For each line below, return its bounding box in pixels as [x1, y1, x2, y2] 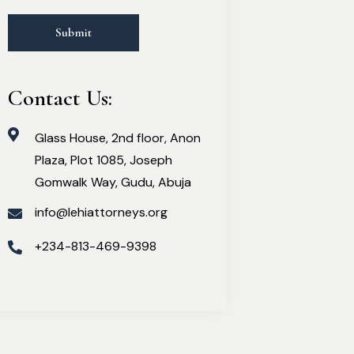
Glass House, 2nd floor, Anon [34, 130, 201, 146]
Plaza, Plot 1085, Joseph [34, 152, 172, 168]
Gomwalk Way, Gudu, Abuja [34, 174, 191, 190]
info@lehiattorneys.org [34, 204, 168, 220]
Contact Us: [8, 85, 112, 111]
